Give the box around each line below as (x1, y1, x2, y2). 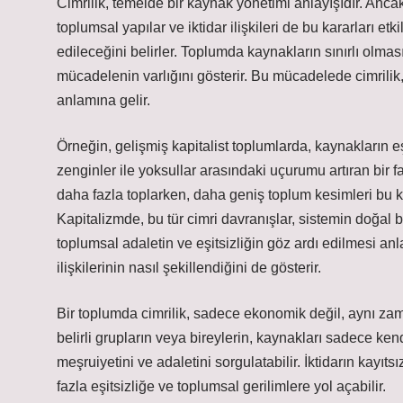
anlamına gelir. (57, 93, 150, 108)
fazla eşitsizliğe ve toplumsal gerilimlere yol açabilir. (57, 379, 386, 394)
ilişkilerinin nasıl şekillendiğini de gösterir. (57, 260, 321, 275)
